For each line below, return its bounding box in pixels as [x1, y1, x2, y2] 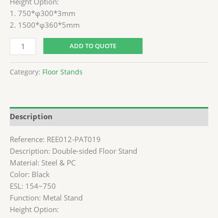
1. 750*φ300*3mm [10, 8, 75, 18]
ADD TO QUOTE [70, 41, 117, 50]
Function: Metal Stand [10, 192, 83, 202]
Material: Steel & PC [10, 157, 75, 167]
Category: [10, 67, 42, 76]
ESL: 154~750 [10, 181, 56, 191]
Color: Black [10, 169, 50, 179]
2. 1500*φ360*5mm [10, 19, 80, 30]
